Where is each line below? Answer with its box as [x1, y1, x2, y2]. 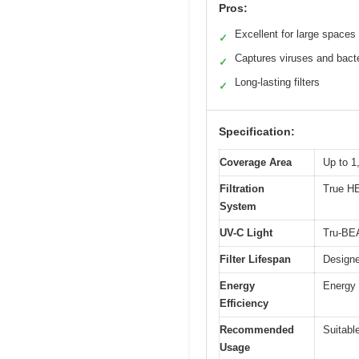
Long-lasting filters [235, 76, 320, 89]
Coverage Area [220, 156, 292, 169]
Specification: [219, 125, 295, 139]
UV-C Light [220, 227, 272, 240]
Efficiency [220, 297, 268, 310]
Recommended [220, 324, 294, 337]
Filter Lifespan [220, 253, 291, 266]
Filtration [220, 183, 264, 196]
